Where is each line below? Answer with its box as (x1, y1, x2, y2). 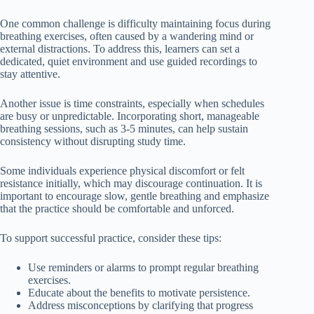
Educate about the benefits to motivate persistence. (28, 287, 250, 299)
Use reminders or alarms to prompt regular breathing (28, 261, 259, 274)
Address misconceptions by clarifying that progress (28, 299, 253, 312)
